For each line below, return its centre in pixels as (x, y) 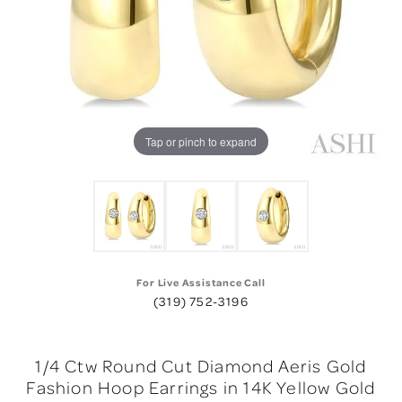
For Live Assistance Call (201, 283)
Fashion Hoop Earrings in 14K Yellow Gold (201, 388)
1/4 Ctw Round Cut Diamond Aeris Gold (201, 366)
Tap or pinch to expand (201, 141)
